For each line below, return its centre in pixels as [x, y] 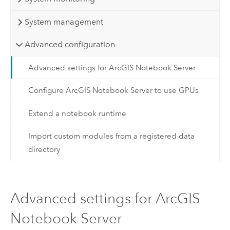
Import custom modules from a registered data [111, 136]
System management [64, 22]
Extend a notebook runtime [77, 113]
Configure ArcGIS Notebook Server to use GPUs [113, 91]
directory [44, 150]
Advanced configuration [70, 45]
